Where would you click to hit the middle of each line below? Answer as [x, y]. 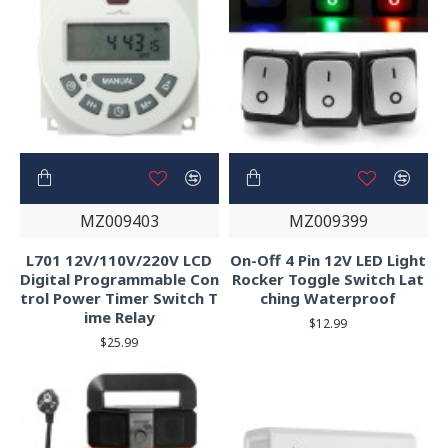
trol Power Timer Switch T [119, 297]
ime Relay [119, 316]
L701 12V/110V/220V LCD [119, 259]
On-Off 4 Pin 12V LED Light [328, 259]
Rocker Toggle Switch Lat [328, 278]
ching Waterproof [328, 297]
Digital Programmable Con [119, 278]
